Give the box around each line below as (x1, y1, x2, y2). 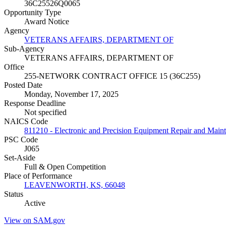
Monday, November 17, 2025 (24, 90, 119, 99)
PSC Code (4, 135, 38, 144)
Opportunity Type (4, 8, 61, 17)
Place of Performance (4, 172, 72, 181)
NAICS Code (4, 117, 48, 126)
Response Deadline (4, 99, 66, 108)
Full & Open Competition (24, 162, 106, 172)
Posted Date (4, 81, 42, 90)
